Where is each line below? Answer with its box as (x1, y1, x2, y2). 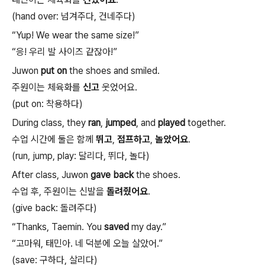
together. (185, 117, 226, 128)
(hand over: (12, 11, 61, 22)
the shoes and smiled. (67, 65, 160, 76)
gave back (91, 169, 134, 180)
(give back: (12, 202, 60, 214)
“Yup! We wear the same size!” (12, 30, 139, 41)
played (158, 117, 185, 128)
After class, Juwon (12, 169, 91, 180)
